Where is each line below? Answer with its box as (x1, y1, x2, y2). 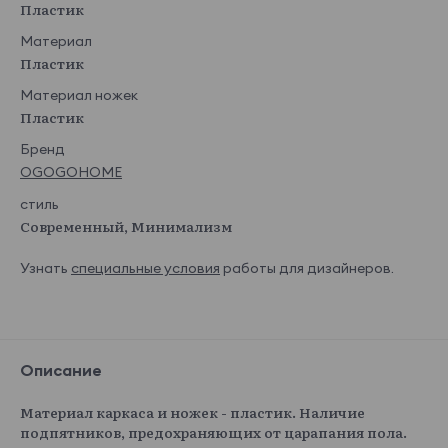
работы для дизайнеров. (223, 258, 394, 277)
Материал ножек (20, 85, 138, 104)
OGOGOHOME (20, 162, 122, 181)
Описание (20, 359, 102, 380)
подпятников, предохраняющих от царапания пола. (20, 421, 407, 442)
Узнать (20, 258, 71, 277)
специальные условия (71, 258, 220, 277)
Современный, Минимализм (20, 215, 232, 236)
